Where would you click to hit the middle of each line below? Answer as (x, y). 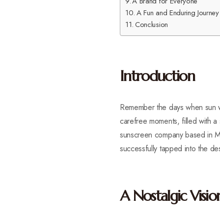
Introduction (157, 76)
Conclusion (151, 25)
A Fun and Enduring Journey (178, 13)
